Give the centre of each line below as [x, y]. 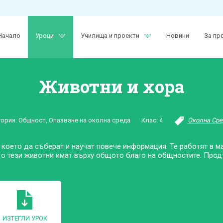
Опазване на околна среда [89, 120]
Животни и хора [111, 86]
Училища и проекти [110, 36]
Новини [178, 36]
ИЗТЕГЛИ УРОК [25, 218]
